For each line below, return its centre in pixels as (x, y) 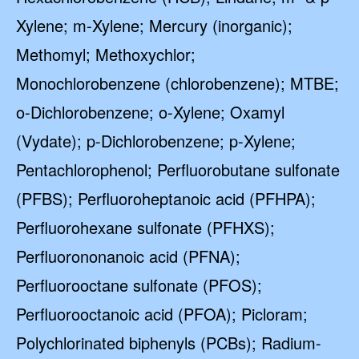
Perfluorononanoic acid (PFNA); (128, 256)
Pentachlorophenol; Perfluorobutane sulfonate (178, 169)
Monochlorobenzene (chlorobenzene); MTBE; (177, 83)
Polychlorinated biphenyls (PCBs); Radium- (169, 343)
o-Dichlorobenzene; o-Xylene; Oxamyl (150, 112)
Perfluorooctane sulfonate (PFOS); (139, 285)
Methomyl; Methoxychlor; (106, 54)
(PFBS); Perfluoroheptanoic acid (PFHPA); (166, 198)
